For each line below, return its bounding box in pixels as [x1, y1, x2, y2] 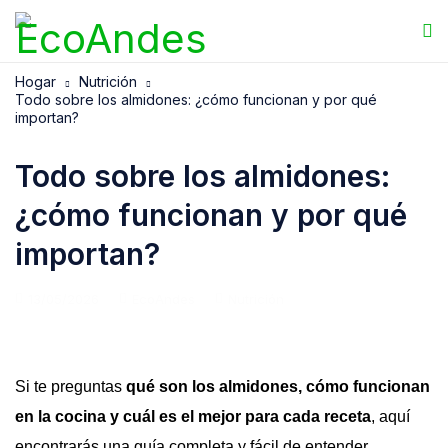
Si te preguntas [15, 378, 126, 395]
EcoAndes [132, 291, 195, 307]
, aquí [371, 408, 410, 425]
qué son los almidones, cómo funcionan [126, 378, 430, 395]
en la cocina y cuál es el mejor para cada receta [15, 408, 371, 425]
